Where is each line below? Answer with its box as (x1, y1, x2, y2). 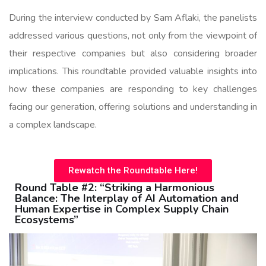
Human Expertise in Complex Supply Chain (15, 201, 229, 216)
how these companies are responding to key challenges (9, 82, 257, 96)
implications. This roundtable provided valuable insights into (9, 64, 257, 78)
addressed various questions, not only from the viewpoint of (9, 28, 257, 42)
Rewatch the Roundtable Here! (68, 164, 198, 176)
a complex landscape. (9, 118, 97, 131)
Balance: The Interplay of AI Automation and (15, 191, 239, 205)
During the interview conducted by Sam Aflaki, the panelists (9, 11, 257, 24)
